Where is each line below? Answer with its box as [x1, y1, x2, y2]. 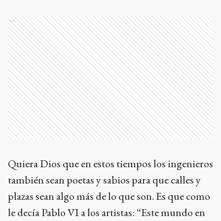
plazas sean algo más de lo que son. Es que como [8, 189, 210, 204]
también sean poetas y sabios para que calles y [8, 173, 201, 187]
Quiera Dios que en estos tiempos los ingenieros [8, 156, 213, 171]
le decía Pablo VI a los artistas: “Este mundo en [8, 205, 205, 220]
